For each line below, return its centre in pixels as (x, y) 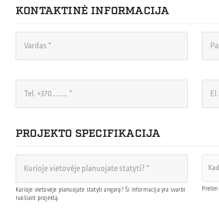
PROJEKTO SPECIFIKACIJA (88, 133)
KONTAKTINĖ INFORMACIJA (93, 11)
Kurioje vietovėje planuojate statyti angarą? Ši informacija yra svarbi (101, 190)
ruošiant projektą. (38, 198)
